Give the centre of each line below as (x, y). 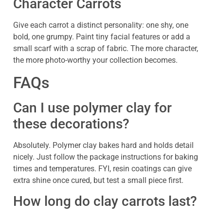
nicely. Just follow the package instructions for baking (106, 157)
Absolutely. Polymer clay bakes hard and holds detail (103, 145)
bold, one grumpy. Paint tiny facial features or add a (102, 37)
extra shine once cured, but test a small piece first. (98, 180)
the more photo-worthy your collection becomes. (95, 60)
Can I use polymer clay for (92, 108)
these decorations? (71, 124)
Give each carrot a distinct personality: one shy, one (101, 25)
